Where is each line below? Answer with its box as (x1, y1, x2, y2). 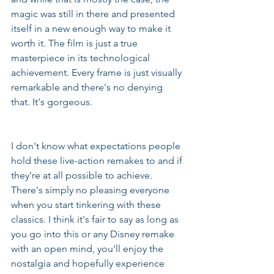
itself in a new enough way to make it (11, 23, 173, 34)
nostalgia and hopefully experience (11, 257, 167, 269)
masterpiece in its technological (11, 52, 152, 64)
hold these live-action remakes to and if (11, 155, 185, 166)
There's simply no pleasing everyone (11, 184, 172, 196)
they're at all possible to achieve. (11, 169, 155, 181)
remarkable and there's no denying (11, 81, 165, 93)
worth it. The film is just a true (11, 37, 140, 49)
